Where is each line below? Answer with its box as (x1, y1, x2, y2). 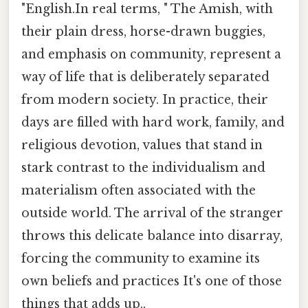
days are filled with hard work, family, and (21, 115, 285, 131)
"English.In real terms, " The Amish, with (21, 1, 273, 17)
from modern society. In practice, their (21, 92, 268, 108)
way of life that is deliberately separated (21, 69, 269, 85)
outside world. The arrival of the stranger (21, 206, 283, 221)
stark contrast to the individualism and (21, 160, 265, 176)
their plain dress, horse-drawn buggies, (21, 24, 265, 40)
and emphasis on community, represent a (21, 47, 281, 63)
